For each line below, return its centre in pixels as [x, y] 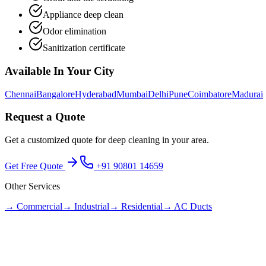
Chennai [20, 94]
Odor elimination [75, 31]
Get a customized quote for [56, 140]
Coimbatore [210, 94]
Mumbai [132, 94]
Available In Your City [60, 71]
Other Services [32, 186]
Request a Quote [45, 117]
